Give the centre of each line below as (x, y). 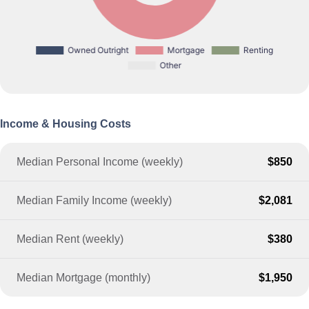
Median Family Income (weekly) (94, 200)
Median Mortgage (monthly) (84, 278)
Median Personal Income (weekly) (100, 162)
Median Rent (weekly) (70, 239)
